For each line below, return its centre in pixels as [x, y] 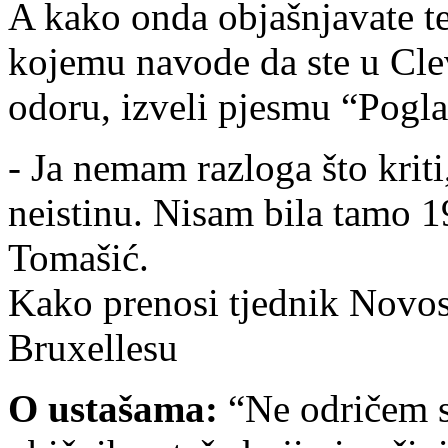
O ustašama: [113, 408]
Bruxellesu [93, 347]
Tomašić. [78, 257]
